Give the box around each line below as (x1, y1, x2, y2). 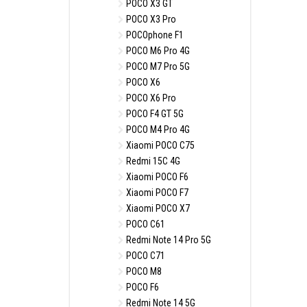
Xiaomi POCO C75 (124, 140, 195, 151)
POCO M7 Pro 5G (124, 61, 190, 72)
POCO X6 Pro (124, 93, 176, 103)
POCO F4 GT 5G (124, 108, 184, 119)
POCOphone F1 (124, 29, 184, 40)
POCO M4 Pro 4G (124, 124, 190, 135)
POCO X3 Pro (124, 14, 176, 25)
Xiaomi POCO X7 (124, 203, 190, 214)
